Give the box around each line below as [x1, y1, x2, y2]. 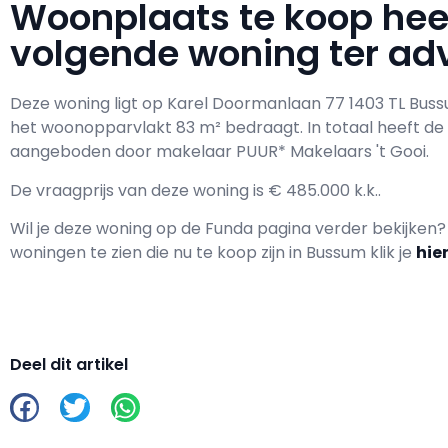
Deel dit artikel [10, 353, 128, 377]
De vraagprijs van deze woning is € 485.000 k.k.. [10, 178, 381, 202]
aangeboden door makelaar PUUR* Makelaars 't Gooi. [10, 140, 429, 164]
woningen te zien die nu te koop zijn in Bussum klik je [10, 241, 416, 265]
